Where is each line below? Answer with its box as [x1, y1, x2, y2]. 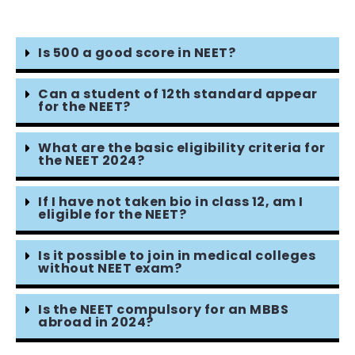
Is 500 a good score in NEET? [38, 43, 235, 62]
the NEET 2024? [38, 151, 144, 170]
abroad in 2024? [38, 312, 154, 331]
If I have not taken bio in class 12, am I [38, 192, 303, 211]
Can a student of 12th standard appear [38, 84, 318, 103]
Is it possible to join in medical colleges [38, 246, 315, 265]
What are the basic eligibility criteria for [38, 138, 326, 157]
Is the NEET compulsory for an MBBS [38, 300, 288, 319]
